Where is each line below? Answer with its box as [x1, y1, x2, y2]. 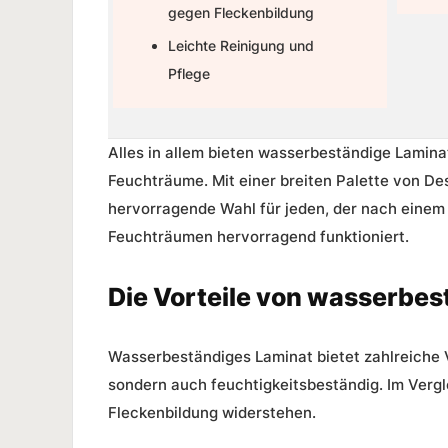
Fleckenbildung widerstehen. [108, 402, 316, 422]
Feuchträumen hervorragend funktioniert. [108, 226, 409, 246]
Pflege [168, 64, 210, 82]
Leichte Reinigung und [168, 36, 314, 54]
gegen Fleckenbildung [168, 3, 314, 21]
